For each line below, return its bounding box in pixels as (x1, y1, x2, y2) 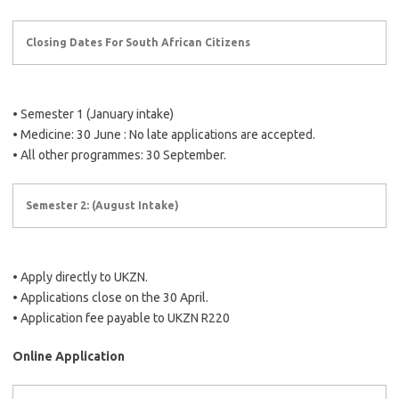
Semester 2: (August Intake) (26, 199, 179, 211)
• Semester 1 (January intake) (12, 107, 174, 121)
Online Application (12, 349, 125, 363)
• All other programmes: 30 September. (12, 148, 226, 162)
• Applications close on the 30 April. (12, 290, 208, 305)
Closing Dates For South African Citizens (26, 37, 250, 48)
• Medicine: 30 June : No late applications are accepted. (12, 127, 315, 142)
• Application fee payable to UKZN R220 (12, 311, 230, 325)
